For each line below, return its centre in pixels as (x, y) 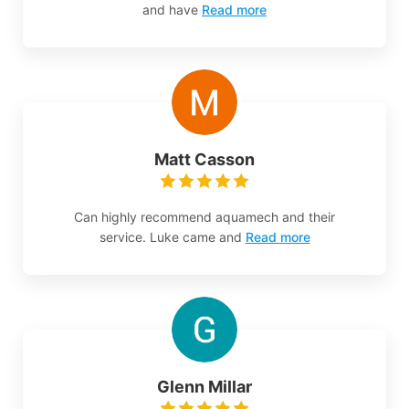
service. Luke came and (170, 237)
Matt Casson (204, 160)
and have (170, 10)
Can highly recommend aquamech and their (204, 217)
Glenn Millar (204, 387)
